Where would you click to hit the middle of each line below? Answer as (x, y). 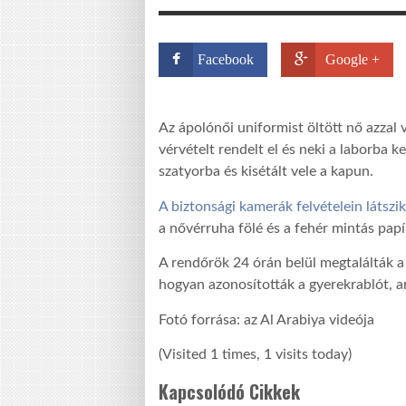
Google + (353, 59)
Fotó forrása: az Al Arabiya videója (266, 319)
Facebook (226, 59)
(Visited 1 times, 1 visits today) (255, 354)
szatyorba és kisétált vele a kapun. (266, 172)
